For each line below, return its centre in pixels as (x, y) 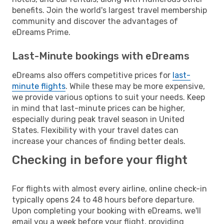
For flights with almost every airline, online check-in (109, 188)
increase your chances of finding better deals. (99, 141)
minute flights (39, 86)
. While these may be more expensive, (135, 86)
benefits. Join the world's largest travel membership (109, 10)
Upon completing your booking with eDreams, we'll (106, 210)
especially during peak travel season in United (98, 119)
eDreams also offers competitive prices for (92, 75)
